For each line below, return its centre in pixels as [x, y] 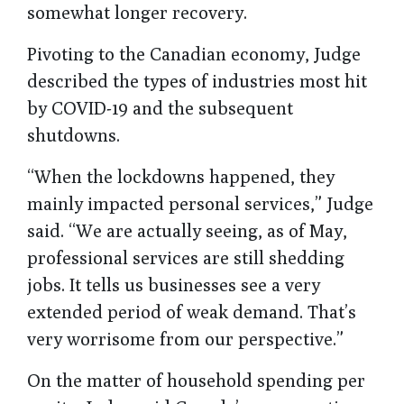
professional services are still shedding [186, 257]
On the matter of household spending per [196, 380]
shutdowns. [73, 134]
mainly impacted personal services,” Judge [200, 203]
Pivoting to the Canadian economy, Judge [194, 53]
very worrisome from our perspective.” [185, 338]
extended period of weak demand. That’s [192, 311]
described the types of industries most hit [197, 80]
